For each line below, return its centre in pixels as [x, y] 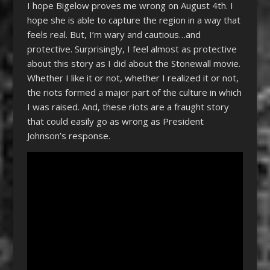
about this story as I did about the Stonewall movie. [133, 63]
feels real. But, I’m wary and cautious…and [114, 34]
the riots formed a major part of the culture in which [134, 92]
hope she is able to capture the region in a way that [133, 20]
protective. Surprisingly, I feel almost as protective [132, 49]
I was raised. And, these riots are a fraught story [128, 106]
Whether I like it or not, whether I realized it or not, [133, 77]
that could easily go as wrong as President [115, 121]
